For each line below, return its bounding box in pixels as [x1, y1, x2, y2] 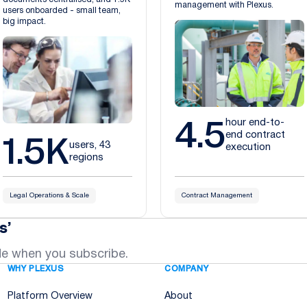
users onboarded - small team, [3, 6, 121, 14]
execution [225, 142, 271, 152]
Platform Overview [7, 291, 93, 301]
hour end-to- [225, 117, 285, 127]
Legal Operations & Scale [10, 192, 90, 199]
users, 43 [69, 140, 111, 150]
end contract [225, 130, 286, 140]
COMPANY [164, 265, 209, 273]
